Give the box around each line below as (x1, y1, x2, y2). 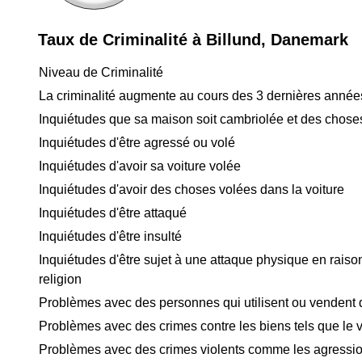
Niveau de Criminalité (39, 65, 163, 79)
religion (39, 272, 82, 286)
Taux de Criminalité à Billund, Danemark (38, 31, 348, 48)
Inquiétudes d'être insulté (39, 229, 182, 243)
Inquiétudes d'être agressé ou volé (39, 136, 235, 149)
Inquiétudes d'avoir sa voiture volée (39, 159, 241, 173)
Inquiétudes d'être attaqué (39, 206, 187, 220)
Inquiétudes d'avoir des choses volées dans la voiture (39, 183, 344, 196)
